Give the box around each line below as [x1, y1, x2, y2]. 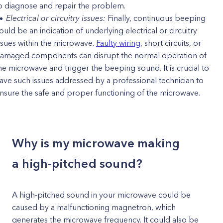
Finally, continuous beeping [106, 13, 206, 23]
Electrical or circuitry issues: [6, 13, 106, 23]
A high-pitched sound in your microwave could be [12, 190, 191, 200]
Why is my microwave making [12, 136, 180, 150]
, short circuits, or [140, 38, 201, 48]
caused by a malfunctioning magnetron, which [12, 202, 176, 212]
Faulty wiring [96, 38, 140, 48]
